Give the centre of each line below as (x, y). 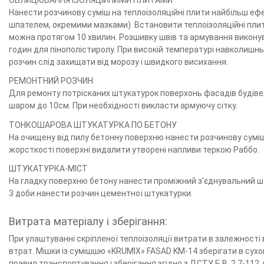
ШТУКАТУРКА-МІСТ (48, 168)
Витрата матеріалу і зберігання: (88, 222)
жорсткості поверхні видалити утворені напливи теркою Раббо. (134, 149)
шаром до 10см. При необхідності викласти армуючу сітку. (123, 106)
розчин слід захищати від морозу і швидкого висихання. (118, 62)
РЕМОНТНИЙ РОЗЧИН (51, 81)
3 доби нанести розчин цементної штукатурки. (101, 193)
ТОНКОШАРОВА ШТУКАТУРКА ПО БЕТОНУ (93, 125)
